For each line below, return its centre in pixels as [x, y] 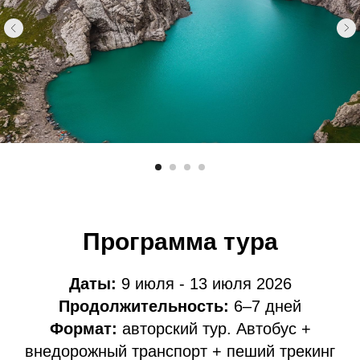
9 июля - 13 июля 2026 [204, 284]
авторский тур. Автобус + [216, 329]
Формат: [86, 329]
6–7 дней [265, 306]
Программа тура [180, 241]
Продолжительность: [144, 306]
